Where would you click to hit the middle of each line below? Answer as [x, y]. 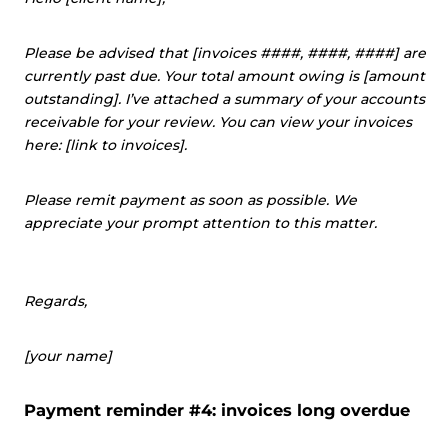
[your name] [68, 356]
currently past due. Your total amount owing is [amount [224, 76]
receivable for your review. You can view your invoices [218, 122]
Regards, [55, 301]
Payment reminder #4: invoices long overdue [217, 410]
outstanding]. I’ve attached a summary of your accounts [224, 99]
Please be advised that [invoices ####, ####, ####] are [225, 53]
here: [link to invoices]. [105, 145]
